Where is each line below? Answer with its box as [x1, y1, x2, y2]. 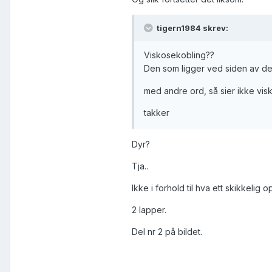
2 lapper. [132, 204, 166, 215]
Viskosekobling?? [144, 50, 214, 61]
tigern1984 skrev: [155, 23, 228, 33]
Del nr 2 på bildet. [132, 226, 202, 237]
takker [144, 107, 169, 118]
